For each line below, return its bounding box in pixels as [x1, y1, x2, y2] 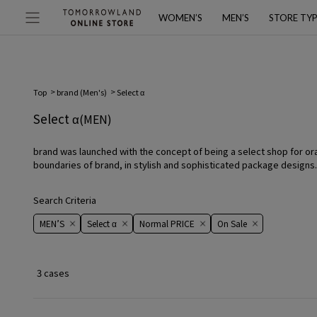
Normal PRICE [139, 217, 195, 229]
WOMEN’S [158, 12, 202, 23]
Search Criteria [33, 193, 96, 207]
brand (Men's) [57, 86, 107, 98]
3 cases [37, 265, 69, 279]
